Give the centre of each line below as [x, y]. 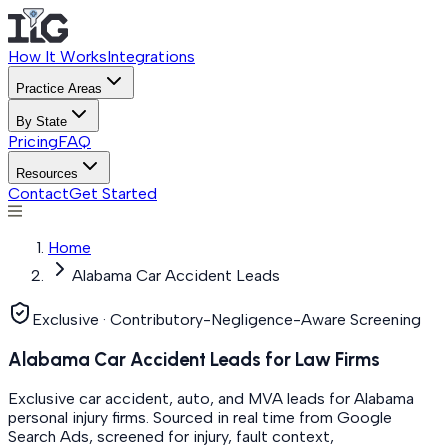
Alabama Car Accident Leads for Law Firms [194, 359]
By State [41, 121]
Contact [38, 193]
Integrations [151, 56]
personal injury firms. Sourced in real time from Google [200, 418]
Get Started [113, 193]
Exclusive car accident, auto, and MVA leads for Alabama [211, 399]
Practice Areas [59, 88]
